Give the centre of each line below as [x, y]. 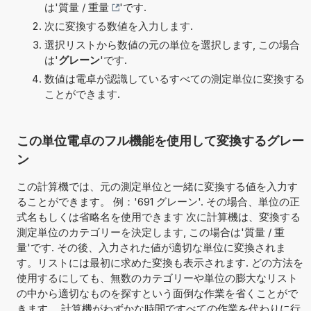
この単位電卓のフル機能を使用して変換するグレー [160, 140]
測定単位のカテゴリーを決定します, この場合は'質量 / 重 [150, 232]
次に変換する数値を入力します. [118, 26]
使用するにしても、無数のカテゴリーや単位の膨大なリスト [157, 278]
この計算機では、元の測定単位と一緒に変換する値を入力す [157, 186]
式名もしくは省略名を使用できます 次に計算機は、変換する [158, 217]
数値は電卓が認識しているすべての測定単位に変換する [174, 78]
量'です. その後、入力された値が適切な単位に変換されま [151, 247]
